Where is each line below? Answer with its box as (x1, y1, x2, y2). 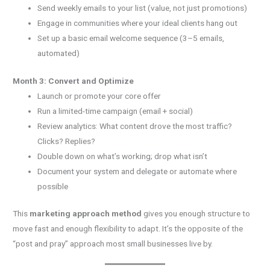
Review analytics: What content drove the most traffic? (37, 121, 233, 131)
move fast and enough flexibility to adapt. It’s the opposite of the (13, 224, 243, 234)
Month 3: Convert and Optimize (13, 75, 134, 86)
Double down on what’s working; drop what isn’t (37, 151, 208, 161)
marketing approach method (30, 209, 142, 219)
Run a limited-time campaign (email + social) (37, 105, 193, 116)
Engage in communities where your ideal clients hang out (37, 18, 238, 28)
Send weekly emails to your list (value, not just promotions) (37, 3, 248, 13)
